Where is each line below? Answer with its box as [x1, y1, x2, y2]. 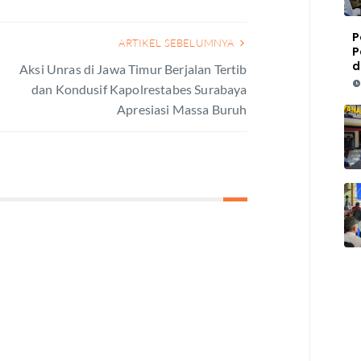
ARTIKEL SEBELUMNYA [118, 36, 237, 49]
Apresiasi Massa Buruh [117, 102, 247, 117]
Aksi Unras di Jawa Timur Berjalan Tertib [19, 61, 247, 77]
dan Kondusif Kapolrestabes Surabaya [31, 81, 247, 97]
